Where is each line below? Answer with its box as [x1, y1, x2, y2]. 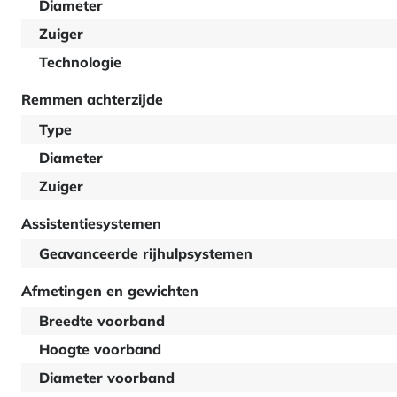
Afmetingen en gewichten [21, 282, 198, 300]
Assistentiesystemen [21, 214, 161, 232]
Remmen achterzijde [21, 90, 163, 108]
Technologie [39, 53, 121, 71]
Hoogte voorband [39, 340, 161, 358]
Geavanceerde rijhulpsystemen [39, 245, 253, 262]
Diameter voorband [39, 369, 175, 386]
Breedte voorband [39, 312, 165, 330]
